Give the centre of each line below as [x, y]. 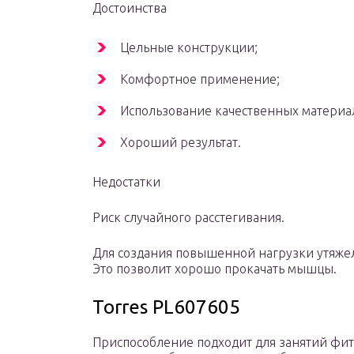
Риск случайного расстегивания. [188, 218]
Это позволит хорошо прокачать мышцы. [215, 269]
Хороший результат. [181, 143]
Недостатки [126, 182]
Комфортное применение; [200, 79]
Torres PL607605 [166, 307]
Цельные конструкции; [189, 48]
